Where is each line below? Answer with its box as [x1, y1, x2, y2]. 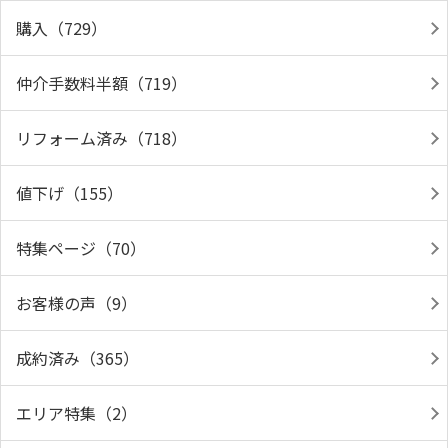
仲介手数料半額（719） [16, 71, 187, 95]
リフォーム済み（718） [16, 126, 187, 150]
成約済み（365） [16, 346, 139, 370]
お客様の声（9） [16, 291, 137, 315]
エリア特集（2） [16, 401, 137, 425]
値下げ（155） [16, 181, 123, 205]
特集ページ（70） [16, 236, 146, 260]
